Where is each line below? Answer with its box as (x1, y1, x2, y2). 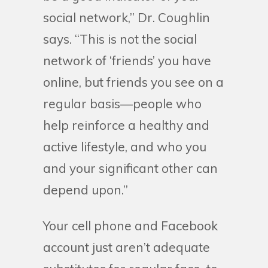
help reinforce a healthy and (43, 117, 209, 133)
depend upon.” (43, 182, 128, 197)
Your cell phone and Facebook (43, 218, 218, 233)
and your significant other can (43, 160, 218, 176)
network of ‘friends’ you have (43, 53, 211, 68)
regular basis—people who (43, 96, 202, 111)
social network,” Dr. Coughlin (43, 10, 210, 25)
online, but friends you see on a (43, 74, 224, 90)
